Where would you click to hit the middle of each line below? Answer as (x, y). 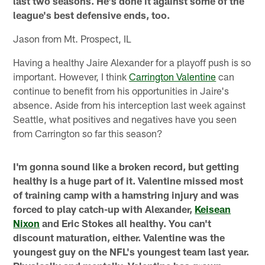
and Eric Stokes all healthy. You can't (126, 223)
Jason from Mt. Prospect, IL (72, 38)
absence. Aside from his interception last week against (130, 104)
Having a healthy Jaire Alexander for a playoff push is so (132, 62)
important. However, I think (71, 76)
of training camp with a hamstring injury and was (126, 194)
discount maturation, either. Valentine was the (119, 237)
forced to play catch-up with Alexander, (104, 209)
